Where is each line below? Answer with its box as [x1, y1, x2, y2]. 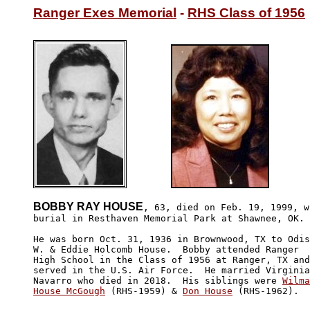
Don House [183, 285, 232, 296]
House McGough [33, 285, 105, 296]
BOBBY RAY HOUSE [33, 200, 143, 212]
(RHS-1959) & [105, 285, 183, 296]
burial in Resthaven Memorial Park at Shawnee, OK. [33, 212, 304, 224]
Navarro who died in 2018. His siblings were [33, 275, 282, 286]
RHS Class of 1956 [188, 6, 305, 20]
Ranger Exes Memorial [33, 6, 176, 20]
